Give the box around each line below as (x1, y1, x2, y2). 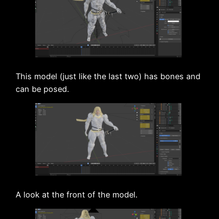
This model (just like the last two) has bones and (16, 71, 200, 81)
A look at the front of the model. (16, 189, 137, 199)
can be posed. (16, 84, 69, 94)
